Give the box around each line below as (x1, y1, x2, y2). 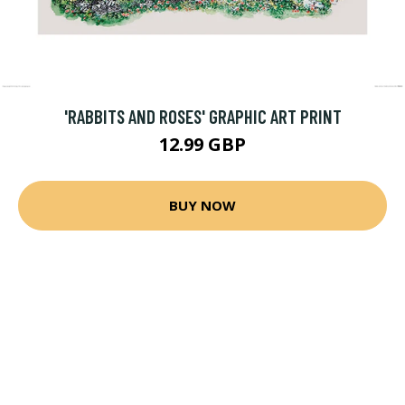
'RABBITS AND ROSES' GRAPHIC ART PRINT (63, 104, 342, 127)
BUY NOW (169, 196, 236, 215)
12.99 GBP (159, 131, 246, 156)
